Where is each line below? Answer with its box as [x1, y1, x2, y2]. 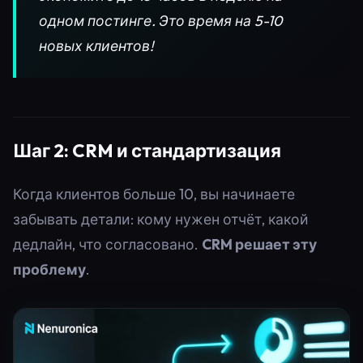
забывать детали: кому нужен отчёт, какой [13, 209, 309, 228]
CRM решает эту [202, 234, 317, 254]
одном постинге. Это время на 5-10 [39, 11, 283, 30]
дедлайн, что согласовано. [13, 234, 202, 254]
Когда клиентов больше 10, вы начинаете [13, 184, 295, 203]
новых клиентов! [39, 36, 154, 55]
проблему [13, 259, 86, 279]
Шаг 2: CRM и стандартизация [13, 139, 281, 162]
